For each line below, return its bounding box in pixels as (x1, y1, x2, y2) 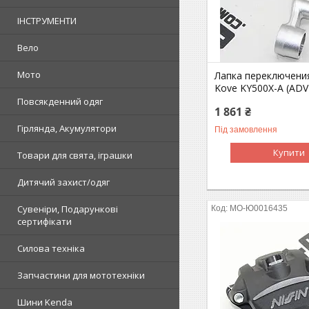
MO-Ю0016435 (230, 203, 288, 213)
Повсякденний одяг (17, 94, 103, 108)
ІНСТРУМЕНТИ (17, 14, 77, 27)
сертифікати (17, 215, 72, 228)
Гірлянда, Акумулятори (17, 121, 117, 134)
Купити (273, 146, 306, 159)
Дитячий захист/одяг (17, 175, 110, 188)
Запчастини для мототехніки (17, 268, 145, 281)
